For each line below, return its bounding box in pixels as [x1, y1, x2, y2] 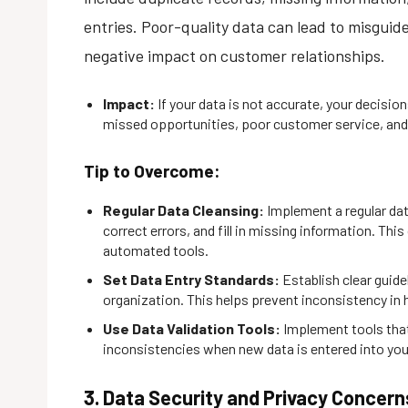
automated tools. [103, 240, 209, 259]
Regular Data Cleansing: [103, 200, 264, 219]
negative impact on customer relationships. [84, 45, 385, 66]
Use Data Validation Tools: [103, 319, 280, 337]
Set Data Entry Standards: [103, 270, 280, 288]
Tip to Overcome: [84, 159, 220, 181]
